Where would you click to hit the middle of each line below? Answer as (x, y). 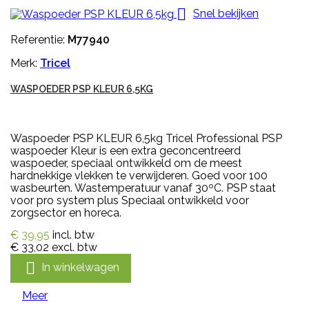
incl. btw (73, 235)
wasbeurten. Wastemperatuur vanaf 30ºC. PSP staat (143, 188)
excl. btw (74, 248)
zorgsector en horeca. (66, 213)
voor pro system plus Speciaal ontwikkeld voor (130, 201)
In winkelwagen (80, 268)
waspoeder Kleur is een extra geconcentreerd (126, 151)
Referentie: (39, 40)
